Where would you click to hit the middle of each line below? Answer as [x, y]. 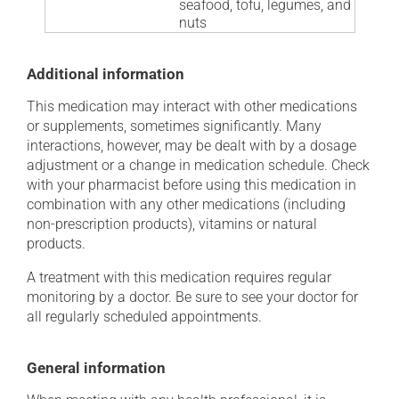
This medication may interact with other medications [192, 106]
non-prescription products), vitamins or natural [172, 224]
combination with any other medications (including [186, 204]
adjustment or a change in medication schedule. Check [198, 165]
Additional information [106, 74]
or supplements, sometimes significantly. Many [174, 126]
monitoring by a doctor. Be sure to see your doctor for [192, 297]
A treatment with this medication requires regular [179, 277]
